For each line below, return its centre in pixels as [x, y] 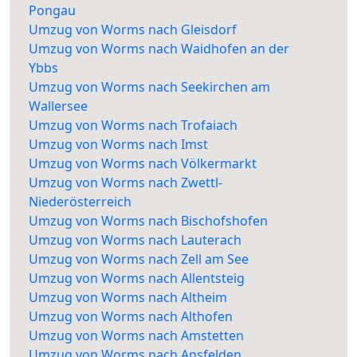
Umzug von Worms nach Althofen [131, 317]
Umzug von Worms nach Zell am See [139, 259]
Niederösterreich [80, 202]
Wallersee [58, 106]
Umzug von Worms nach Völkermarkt [143, 164]
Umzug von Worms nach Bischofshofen [148, 221]
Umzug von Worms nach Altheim [128, 298]
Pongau [52, 11]
